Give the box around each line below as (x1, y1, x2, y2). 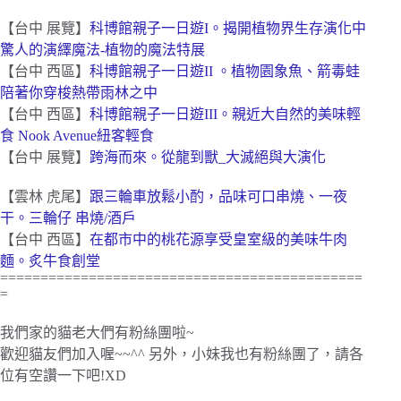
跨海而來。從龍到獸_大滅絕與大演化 (90, 149, 326, 166)
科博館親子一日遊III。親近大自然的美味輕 (90, 107, 361, 123)
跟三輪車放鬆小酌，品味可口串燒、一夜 (90, 189, 347, 205)
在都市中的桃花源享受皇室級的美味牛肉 (90, 232, 347, 248)
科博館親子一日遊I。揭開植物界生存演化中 (90, 21, 366, 37)
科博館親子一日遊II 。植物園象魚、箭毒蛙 (90, 64, 360, 80)
